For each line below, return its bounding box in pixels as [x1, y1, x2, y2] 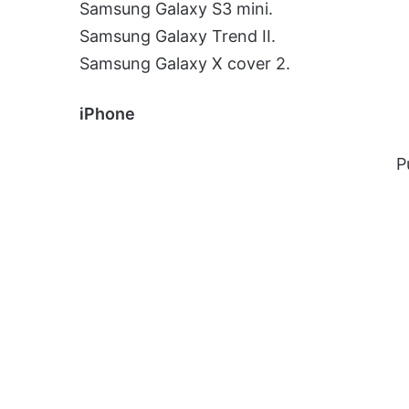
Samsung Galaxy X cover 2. [79, 53, 290, 73]
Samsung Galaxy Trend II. [79, 26, 276, 46]
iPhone [79, 103, 135, 123]
